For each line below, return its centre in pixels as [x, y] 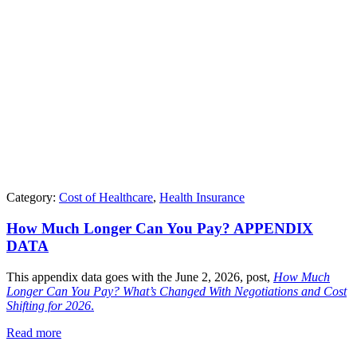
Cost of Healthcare [106, 198]
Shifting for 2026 [49, 305]
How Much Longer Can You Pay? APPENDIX [160, 229]
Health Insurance [202, 198]
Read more [34, 332]
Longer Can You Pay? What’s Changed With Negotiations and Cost [177, 291]
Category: [33, 198]
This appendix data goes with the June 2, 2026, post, [140, 277]
